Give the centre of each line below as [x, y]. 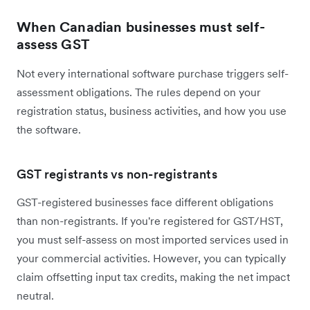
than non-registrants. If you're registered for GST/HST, [150, 220]
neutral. [35, 295]
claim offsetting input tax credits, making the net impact [153, 276]
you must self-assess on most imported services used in [153, 239]
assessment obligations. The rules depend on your [139, 92]
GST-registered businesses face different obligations [145, 202]
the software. [49, 129]
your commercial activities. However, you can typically [151, 258]
